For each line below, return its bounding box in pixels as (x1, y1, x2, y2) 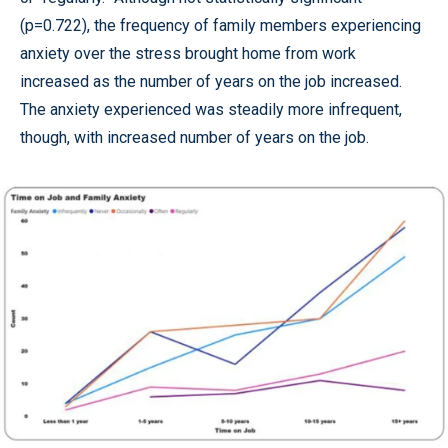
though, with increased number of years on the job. (20, 128, 369, 148)
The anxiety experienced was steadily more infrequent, (20, 100, 402, 120)
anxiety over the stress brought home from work (20, 44, 356, 64)
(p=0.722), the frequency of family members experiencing (20, 16, 421, 36)
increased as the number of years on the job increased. (20, 72, 402, 92)
